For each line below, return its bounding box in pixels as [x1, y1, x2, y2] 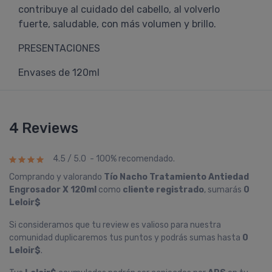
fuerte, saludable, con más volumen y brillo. [18, 18, 216, 30]
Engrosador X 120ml [9, 185, 97, 195]
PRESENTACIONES [18, 42, 100, 54]
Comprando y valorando [9, 172, 104, 182]
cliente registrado [123, 185, 204, 195]
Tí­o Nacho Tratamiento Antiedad [104, 172, 249, 182]
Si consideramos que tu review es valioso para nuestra [9, 220, 221, 230]
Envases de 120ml [18, 67, 100, 78]
